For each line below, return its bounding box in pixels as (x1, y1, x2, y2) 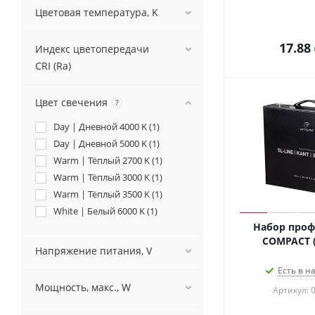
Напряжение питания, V (35, 244, 152, 257)
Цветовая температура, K (35, 6, 158, 19)
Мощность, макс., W (35, 281, 131, 294)
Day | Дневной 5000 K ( (53, 137, 152, 150)
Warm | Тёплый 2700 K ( (53, 154, 155, 167)
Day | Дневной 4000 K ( (53, 120, 152, 133)
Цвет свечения (35, 96, 108, 109)
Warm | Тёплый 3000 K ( (53, 171, 155, 184)
